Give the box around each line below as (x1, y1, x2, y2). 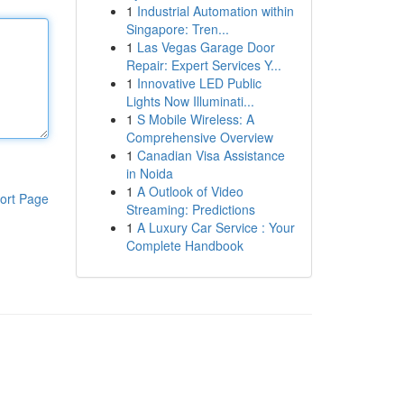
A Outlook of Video (136, 182, 243, 200)
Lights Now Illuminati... (125, 92, 254, 110)
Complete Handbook (125, 236, 243, 254)
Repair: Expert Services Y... (125, 56, 281, 74)
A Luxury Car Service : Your (136, 218, 295, 236)
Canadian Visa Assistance (136, 146, 285, 164)
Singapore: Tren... (125, 20, 229, 38)
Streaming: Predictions (125, 200, 255, 218)
